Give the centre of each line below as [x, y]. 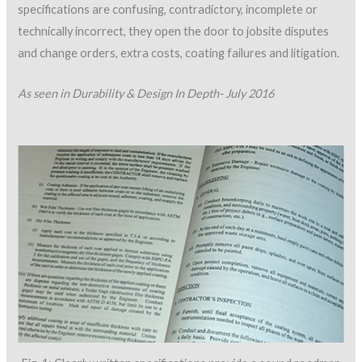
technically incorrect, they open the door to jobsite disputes [174, 31]
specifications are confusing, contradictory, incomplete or [168, 9]
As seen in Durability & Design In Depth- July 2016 [146, 94]
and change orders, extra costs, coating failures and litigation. [179, 53]
